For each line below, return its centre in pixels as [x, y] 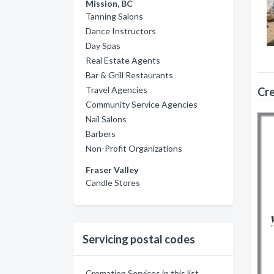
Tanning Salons [114, 16]
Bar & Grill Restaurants [129, 75]
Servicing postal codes [139, 239]
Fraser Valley [112, 170]
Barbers [101, 134]
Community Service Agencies [142, 104]
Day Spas [103, 46]
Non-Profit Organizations [134, 148]
